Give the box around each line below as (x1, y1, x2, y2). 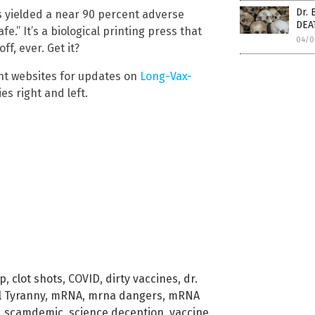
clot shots (12, 271, 63, 285)
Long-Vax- (140, 69, 192, 83)
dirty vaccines (105, 271, 178, 285)
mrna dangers (88, 288, 162, 302)
